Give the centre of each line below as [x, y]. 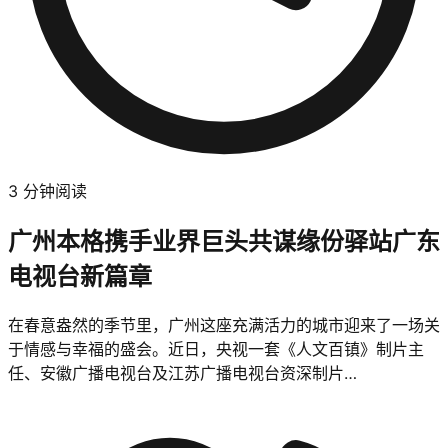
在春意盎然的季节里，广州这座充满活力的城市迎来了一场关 [224, 324]
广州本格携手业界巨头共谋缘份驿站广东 [224, 241]
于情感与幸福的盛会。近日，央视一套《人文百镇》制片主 [216, 348]
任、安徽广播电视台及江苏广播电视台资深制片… [182, 372]
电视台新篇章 [80, 276]
